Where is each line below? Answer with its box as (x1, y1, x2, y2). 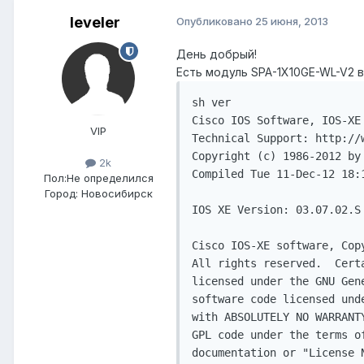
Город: (44, 187, 78, 201)
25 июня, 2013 (255, 15, 328, 28)
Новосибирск (80, 187, 153, 201)
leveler (70, 14, 120, 32)
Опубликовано (176, 15, 255, 28)
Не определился (66, 171, 154, 185)
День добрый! (176, 47, 257, 62)
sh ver (192, 96, 231, 110)
